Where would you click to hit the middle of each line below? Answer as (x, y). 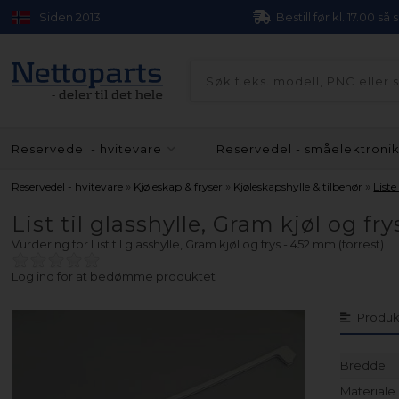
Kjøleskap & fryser (179, 187)
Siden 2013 (70, 17)
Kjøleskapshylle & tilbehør (298, 187)
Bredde (363, 365)
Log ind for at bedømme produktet (114, 276)
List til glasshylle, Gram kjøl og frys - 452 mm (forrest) (238, 244)
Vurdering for (52, 244)
